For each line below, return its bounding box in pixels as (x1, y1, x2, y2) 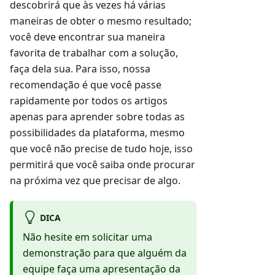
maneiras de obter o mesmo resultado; (10, 14, 192, 28)
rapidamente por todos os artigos (10, 94, 168, 107)
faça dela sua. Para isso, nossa (10, 62, 150, 76)
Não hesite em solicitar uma (23, 230, 152, 244)
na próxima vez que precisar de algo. (10, 174, 180, 187)
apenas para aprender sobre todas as (10, 110, 185, 123)
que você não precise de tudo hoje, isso (10, 142, 193, 155)
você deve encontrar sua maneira (10, 30, 165, 44)
